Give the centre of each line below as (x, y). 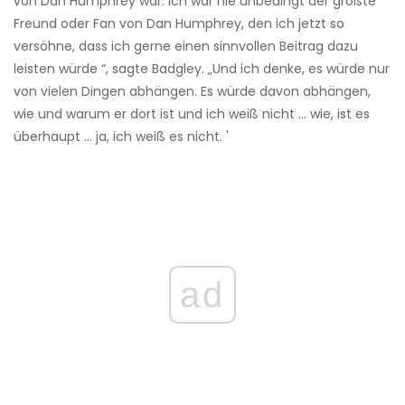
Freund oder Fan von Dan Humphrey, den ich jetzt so (179, 23)
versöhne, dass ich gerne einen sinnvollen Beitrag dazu (186, 46)
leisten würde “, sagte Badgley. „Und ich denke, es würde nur (202, 68)
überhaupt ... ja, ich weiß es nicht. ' (121, 136)
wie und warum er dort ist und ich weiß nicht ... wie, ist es (192, 113)
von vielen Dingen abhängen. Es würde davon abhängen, (192, 91)
